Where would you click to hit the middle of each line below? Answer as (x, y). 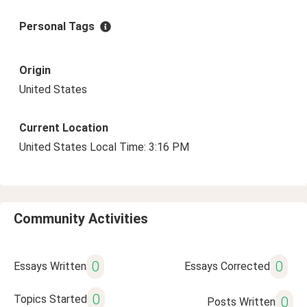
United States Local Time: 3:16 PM (104, 147)
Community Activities (81, 219)
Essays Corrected (227, 266)
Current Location (64, 128)
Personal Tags (57, 26)
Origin (35, 70)
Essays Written (50, 266)
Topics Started (50, 299)
